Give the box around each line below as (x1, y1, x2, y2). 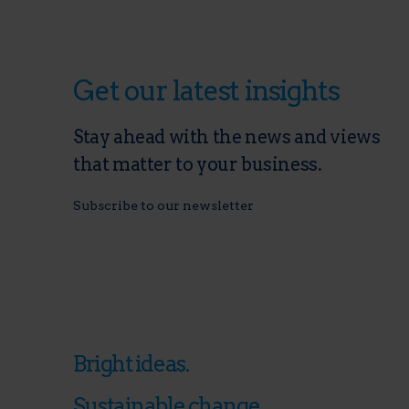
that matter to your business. (73, 153, 322, 175)
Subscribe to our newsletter (73, 198, 254, 213)
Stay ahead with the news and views (73, 126, 381, 148)
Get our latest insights (73, 74, 340, 107)
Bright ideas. (73, 351, 192, 377)
